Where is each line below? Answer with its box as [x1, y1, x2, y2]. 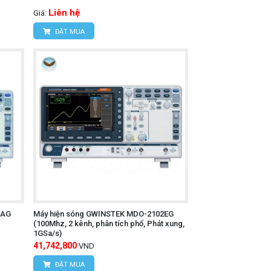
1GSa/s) [33, 228, 62, 238]
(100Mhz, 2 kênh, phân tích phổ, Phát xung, [33, 218, 184, 228]
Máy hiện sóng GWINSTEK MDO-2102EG [33, 209, 174, 218]
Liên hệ [48, 7, 80, 18]
